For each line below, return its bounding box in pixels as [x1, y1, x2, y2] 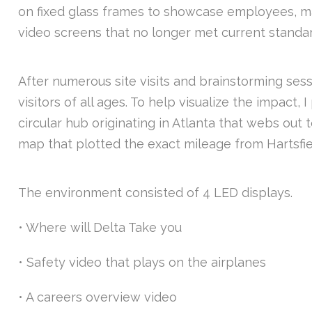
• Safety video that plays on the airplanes [18, 254, 267, 270]
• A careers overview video [18, 289, 178, 304]
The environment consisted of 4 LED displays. [18, 185, 293, 200]
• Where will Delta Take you [18, 219, 182, 235]
